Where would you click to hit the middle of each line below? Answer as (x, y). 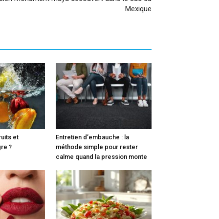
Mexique (138, 9)
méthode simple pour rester (97, 147)
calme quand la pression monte (101, 156)
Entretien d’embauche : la (92, 137)
